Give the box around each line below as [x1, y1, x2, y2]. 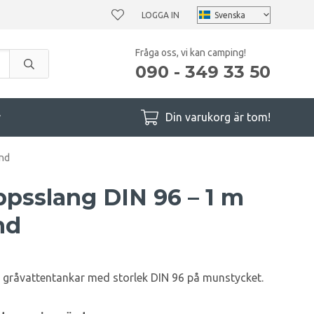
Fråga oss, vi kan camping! [135, 46, 246, 58]
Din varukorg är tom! [165, 111, 271, 123]
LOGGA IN [142, 10, 179, 20]
